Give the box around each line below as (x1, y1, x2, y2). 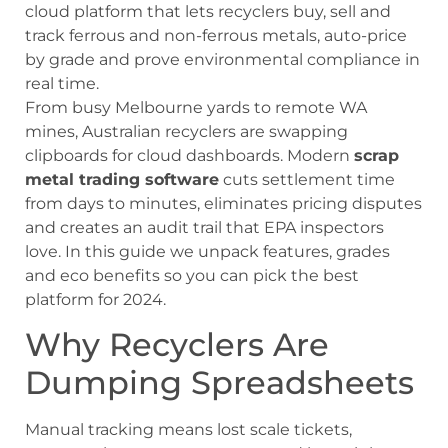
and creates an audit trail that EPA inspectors (25, 217, 384, 237)
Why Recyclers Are (25, 324, 329, 364)
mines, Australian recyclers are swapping (25, 121, 348, 141)
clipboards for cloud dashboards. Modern (25, 145, 354, 165)
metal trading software (25, 169, 219, 189)
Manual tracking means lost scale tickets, (25, 419, 352, 439)
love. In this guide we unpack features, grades (25, 241, 390, 261)
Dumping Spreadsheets (25, 362, 414, 402)
